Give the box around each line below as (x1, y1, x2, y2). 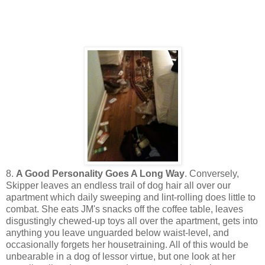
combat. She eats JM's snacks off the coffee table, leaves (6, 203, 243, 214)
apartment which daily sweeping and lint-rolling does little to (6, 192, 256, 202)
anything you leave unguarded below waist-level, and (6, 227, 229, 238)
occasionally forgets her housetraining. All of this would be (6, 239, 248, 250)
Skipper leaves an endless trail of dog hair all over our (6, 180, 231, 190)
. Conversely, (185, 168, 239, 179)
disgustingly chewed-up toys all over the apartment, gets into (6, 215, 258, 226)
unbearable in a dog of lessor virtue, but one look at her (6, 251, 235, 261)
